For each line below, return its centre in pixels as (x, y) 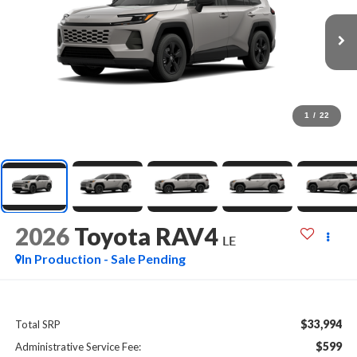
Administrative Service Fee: (78, 346)
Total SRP (37, 324)
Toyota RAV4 (145, 236)
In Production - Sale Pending (103, 259)
